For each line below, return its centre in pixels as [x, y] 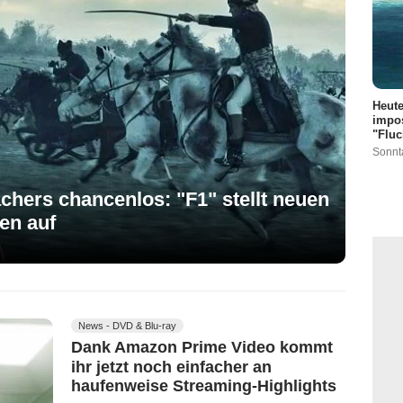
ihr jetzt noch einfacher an [171, 367]
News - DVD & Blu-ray [127, 325]
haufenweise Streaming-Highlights [204, 386]
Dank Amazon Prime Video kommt [202, 347]
